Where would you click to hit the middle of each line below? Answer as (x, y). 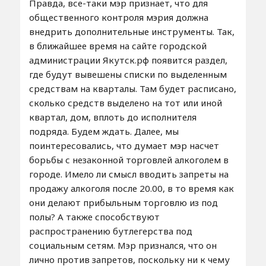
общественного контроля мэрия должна (118, 18)
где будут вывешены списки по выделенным (128, 75)
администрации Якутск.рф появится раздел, (128, 60)
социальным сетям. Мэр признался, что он (123, 246)
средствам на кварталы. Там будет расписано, (132, 89)
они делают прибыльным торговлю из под (123, 203)
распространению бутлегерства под (110, 231)
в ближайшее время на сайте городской (118, 46)
